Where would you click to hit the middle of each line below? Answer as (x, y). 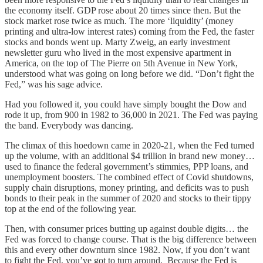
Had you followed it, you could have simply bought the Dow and (126, 104)
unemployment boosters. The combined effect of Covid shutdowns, (129, 177)
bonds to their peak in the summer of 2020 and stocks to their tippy (128, 198)
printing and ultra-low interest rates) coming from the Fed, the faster (129, 31)
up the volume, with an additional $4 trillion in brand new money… (130, 156)
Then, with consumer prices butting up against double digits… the (127, 228)
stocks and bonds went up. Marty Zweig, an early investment (117, 42)
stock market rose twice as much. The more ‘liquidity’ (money (119, 21)
